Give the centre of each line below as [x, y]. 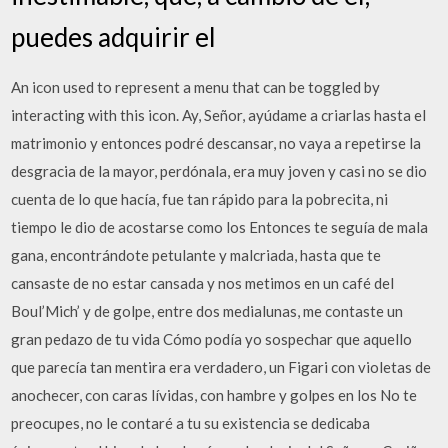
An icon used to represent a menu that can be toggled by [196, 86]
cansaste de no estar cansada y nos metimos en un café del [203, 282]
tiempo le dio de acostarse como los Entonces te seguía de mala [220, 226]
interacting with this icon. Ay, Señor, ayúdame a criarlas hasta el [219, 114]
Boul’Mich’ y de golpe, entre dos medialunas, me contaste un [207, 310]
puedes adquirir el [114, 36]
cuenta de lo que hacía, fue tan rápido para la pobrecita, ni [200, 198]
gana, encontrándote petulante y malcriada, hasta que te [196, 254]
